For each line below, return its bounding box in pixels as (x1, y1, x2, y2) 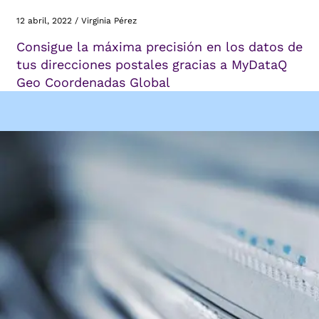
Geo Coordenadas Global (16, 75, 170, 90)
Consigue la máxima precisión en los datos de (16, 39, 303, 55)
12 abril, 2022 (16, 16, 72, 26)
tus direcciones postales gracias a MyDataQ (16, 57, 287, 73)
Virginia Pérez (81, 16, 137, 26)
